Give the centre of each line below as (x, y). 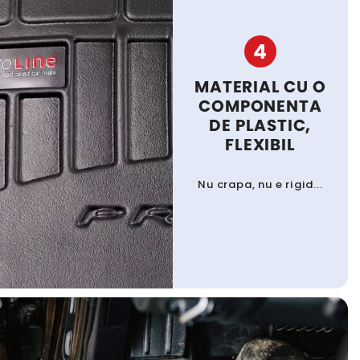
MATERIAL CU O (260, 86)
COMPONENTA (260, 106)
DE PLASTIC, (260, 125)
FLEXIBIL (260, 144)
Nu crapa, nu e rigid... (260, 184)
